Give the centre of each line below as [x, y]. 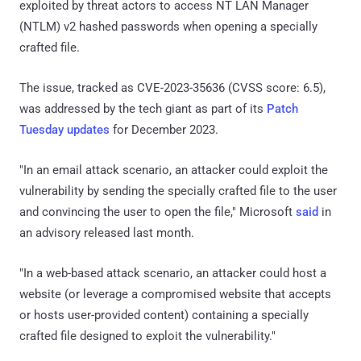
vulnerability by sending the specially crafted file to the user [178, 191]
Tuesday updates [64, 129]
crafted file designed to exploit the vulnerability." [147, 336]
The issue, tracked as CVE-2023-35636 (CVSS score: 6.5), [172, 87]
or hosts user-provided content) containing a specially [164, 315]
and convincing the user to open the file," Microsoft [158, 212]
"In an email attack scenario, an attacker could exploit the [174, 170]
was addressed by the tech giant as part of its [143, 108]
